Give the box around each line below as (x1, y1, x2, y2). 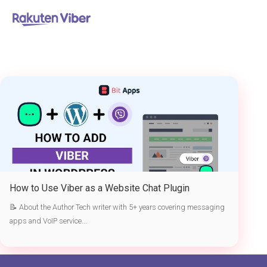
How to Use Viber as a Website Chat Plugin (10, 182, 190, 194)
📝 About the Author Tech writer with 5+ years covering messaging (10, 202, 225, 212)
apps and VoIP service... (10, 216, 87, 225)
